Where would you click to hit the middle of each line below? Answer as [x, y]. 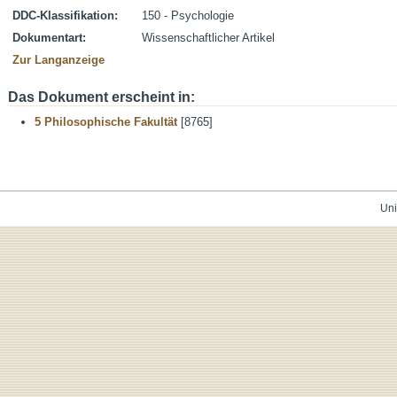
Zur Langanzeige [58, 60]
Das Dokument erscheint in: [101, 97]
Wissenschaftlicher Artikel [208, 38]
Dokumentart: [49, 38]
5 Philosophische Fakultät [106, 122]
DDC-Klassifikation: [65, 16]
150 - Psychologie [188, 16]
